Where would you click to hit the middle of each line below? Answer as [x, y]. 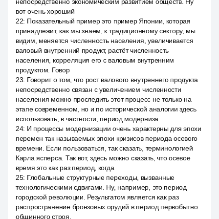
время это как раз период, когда [65, 168]
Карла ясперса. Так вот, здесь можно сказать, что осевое [103, 158]
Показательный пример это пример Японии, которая [109, 21]
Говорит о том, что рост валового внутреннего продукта [112, 80]
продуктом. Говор [43, 70]
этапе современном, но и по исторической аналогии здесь [106, 109]
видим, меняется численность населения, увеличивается [105, 41]
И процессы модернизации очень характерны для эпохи [114, 129]
